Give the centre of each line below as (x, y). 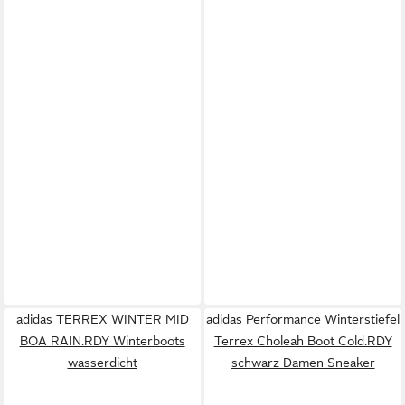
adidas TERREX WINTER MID (102, 319)
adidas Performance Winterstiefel (303, 319)
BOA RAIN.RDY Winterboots (102, 340)
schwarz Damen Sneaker (303, 362)
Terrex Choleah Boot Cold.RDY (303, 340)
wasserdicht (102, 362)
